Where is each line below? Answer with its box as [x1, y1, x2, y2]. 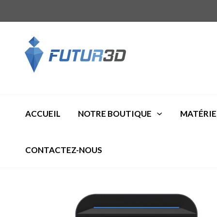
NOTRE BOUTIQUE [77, 108, 152, 119]
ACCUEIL [25, 108, 61, 119]
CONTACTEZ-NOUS [25, 145, 102, 155]
